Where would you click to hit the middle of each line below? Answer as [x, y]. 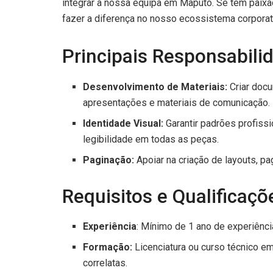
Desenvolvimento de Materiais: [155, 87]
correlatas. [105, 263]
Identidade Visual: [123, 123]
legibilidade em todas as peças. [151, 139]
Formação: [108, 247]
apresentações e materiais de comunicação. [177, 102]
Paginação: [109, 160]
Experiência [110, 227]
